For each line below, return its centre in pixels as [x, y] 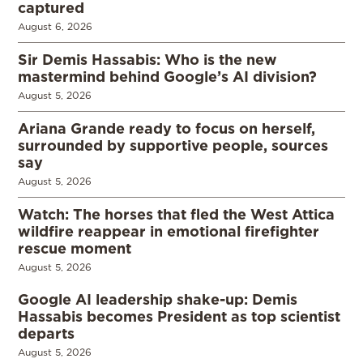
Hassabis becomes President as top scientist [179, 316]
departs [46, 333]
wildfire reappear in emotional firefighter [169, 231]
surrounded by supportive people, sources [173, 145]
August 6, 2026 [55, 27]
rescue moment [75, 248]
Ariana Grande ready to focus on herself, [167, 128]
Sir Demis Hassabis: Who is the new [147, 60]
